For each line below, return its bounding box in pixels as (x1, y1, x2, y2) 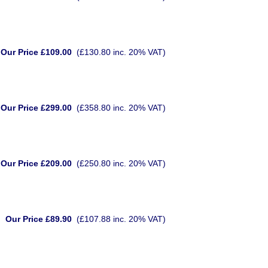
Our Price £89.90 (5, 214, 72, 224)
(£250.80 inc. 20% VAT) (72, 159, 170, 168)
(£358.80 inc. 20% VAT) (72, 103, 170, 112)
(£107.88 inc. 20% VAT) (72, 214, 170, 224)
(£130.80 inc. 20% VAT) (72, 47, 170, 57)
